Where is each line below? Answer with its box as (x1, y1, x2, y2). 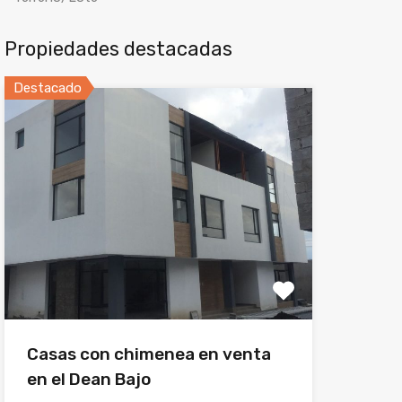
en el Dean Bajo (26, 368, 151, 389)
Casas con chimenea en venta (26, 343, 271, 364)
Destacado (13, 80, 82, 97)
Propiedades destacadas (4, 37, 232, 62)
